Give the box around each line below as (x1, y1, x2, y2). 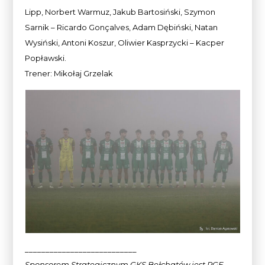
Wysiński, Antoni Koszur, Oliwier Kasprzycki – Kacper (25, 38, 225, 48)
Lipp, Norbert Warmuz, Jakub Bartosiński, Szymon (25, 7, 216, 17)
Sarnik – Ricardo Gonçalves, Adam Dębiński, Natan (25, 22, 218, 33)
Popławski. (25, 53, 67, 63)
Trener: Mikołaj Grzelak (25, 69, 114, 79)
